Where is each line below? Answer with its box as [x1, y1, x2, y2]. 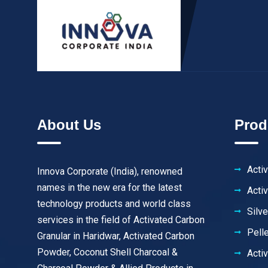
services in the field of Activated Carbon [37, 214, 205, 226]
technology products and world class [37, 198, 191, 210]
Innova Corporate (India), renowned [37, 166, 182, 178]
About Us [37, 117, 101, 133]
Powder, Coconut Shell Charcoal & [37, 246, 178, 258]
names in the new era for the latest [37, 182, 182, 194]
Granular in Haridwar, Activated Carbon [37, 230, 194, 242]
